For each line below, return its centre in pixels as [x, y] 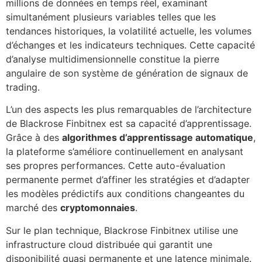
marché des [33, 208]
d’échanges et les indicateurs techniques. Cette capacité [130, 45]
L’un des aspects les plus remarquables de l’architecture [129, 110]
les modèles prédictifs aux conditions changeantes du [125, 194]
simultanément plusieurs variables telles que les [111, 17]
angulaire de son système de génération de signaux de [127, 73]
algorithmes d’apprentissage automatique [158, 138]
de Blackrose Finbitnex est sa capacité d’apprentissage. [129, 124]
